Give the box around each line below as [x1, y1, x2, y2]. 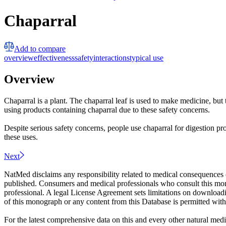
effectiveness [34, 53, 75, 62]
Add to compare [14, 44, 66, 53]
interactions [93, 53, 130, 62]
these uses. [4, 132, 38, 141]
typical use [130, 53, 163, 62]
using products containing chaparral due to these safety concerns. [4, 105, 210, 114]
